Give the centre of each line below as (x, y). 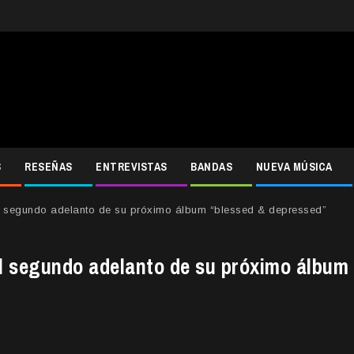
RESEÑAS (49, 167)
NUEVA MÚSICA (294, 167)
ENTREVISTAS (132, 167)
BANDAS (211, 167)
